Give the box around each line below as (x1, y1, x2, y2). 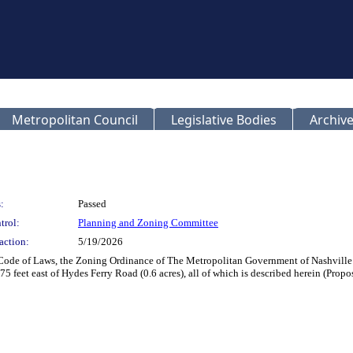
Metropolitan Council (12, 111, 138, 128)
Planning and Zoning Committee (78, 217, 218, 229)
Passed (78, 198, 106, 210)
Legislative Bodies (171, 111, 277, 128)
